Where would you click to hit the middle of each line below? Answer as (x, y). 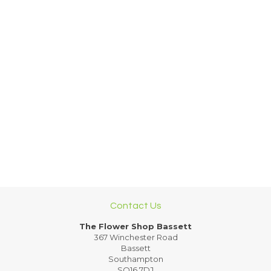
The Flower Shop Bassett (135, 226)
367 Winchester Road (135, 237)
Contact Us (135, 206)
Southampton (135, 259)
